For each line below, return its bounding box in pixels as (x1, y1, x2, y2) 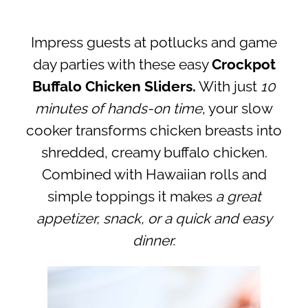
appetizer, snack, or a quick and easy (36, 210, 272, 228)
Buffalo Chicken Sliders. (32, 78, 196, 96)
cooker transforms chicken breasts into (26, 122, 282, 140)
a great (215, 188, 261, 206)
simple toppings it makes (47, 188, 216, 206)
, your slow (202, 100, 273, 118)
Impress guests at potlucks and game (31, 34, 277, 52)
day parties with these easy (32, 56, 212, 74)
